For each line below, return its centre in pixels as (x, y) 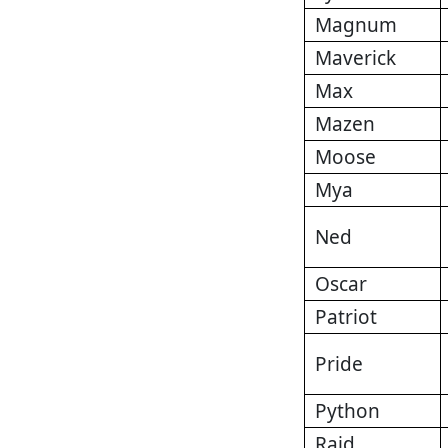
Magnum (356, 25)
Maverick (355, 58)
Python (347, 411)
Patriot (346, 317)
